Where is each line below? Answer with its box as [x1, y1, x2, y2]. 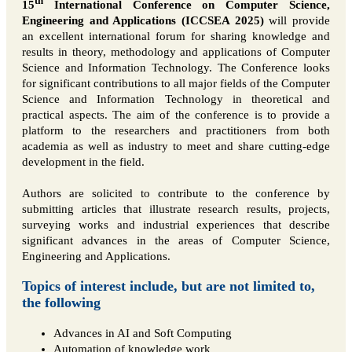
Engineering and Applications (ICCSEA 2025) [22, 14, 264, 27]
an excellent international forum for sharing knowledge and [22, 30, 330, 43]
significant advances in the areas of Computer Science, [22, 234, 330, 247]
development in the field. [22, 156, 145, 169]
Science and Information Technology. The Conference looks [22, 61, 330, 75]
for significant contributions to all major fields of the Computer [22, 77, 330, 90]
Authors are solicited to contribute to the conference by [22, 187, 330, 200]
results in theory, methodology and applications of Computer [22, 46, 330, 59]
